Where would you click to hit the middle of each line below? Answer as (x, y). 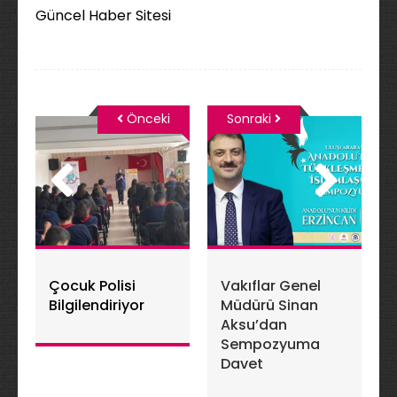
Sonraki (251, 118)
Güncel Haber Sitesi (105, 15)
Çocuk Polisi (92, 285)
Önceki (147, 118)
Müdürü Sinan (269, 305)
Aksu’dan (254, 324)
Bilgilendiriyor (97, 305)
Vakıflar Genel (271, 285)
